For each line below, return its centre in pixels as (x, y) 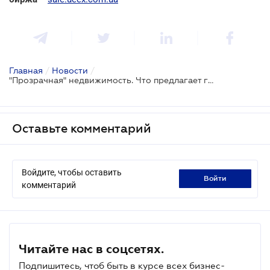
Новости (70, 70)
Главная (26, 70)
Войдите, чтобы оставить (72, 172)
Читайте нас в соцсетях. (91, 249)
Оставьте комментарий (82, 128)
